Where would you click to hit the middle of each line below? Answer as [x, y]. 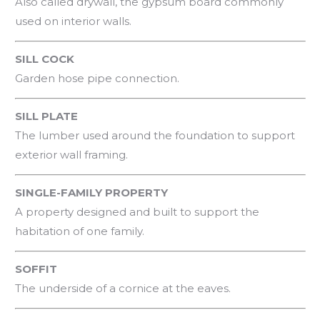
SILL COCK [45, 59]
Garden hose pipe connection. [97, 78]
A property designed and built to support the [137, 211]
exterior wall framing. [72, 154]
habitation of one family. [80, 231]
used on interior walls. [74, 21]
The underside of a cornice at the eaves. [123, 288]
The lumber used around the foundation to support [155, 135]
